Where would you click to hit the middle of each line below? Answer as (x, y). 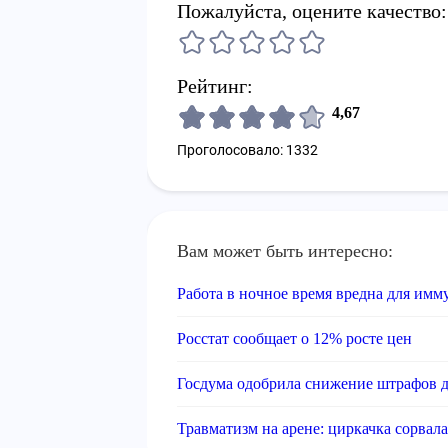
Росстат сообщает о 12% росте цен (294, 338)
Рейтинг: (215, 86)
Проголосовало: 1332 (247, 150)
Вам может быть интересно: (285, 251)
